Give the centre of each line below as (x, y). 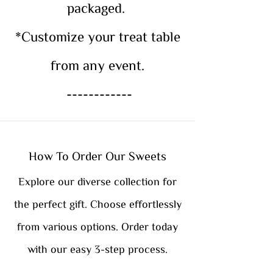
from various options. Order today (97, 226)
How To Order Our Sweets (97, 155)
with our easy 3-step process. (97, 248)
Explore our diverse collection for (97, 181)
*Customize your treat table (97, 36)
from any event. (97, 65)
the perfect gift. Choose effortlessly (97, 203)
